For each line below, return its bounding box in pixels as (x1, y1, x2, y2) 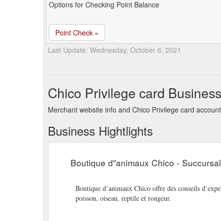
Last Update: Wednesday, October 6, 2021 (48, 45, 181, 55)
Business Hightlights (48, 122, 153, 139)
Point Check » (55, 28, 99, 37)
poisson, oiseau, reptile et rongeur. (75, 193, 171, 203)
